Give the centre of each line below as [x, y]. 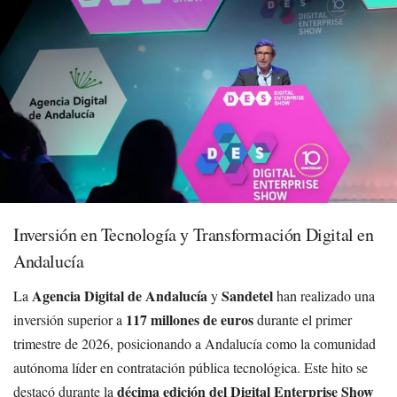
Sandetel [247, 295]
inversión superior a [70, 319]
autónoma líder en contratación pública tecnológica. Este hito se [191, 367]
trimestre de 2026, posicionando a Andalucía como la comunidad [195, 343]
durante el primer [303, 319]
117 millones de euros [190, 319]
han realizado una [324, 295]
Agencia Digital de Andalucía [120, 295]
